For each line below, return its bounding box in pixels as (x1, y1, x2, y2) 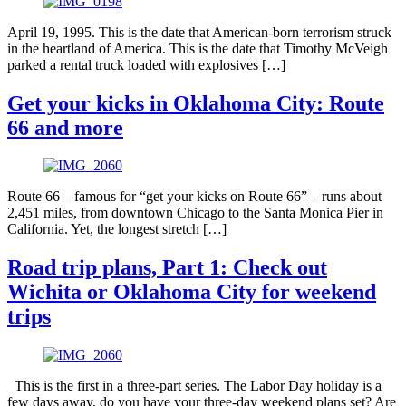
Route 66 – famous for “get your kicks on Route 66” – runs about (7, 188, 382, 205)
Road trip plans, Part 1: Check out (7, 256, 327, 280)
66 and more (7, 115, 123, 140)
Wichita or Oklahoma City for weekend (7, 280, 376, 304)
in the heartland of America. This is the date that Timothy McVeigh (7, 40, 388, 56)
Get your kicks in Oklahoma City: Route (7, 91, 384, 115)
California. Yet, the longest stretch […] (7, 221, 227, 237)
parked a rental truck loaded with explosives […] (7, 56, 285, 72)
